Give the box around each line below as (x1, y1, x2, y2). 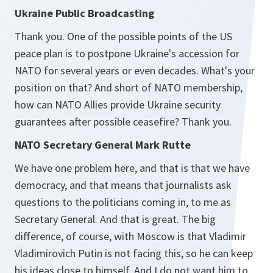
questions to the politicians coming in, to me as (15, 195, 231, 209)
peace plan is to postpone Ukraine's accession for (15, 46, 239, 60)
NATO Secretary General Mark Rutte (15, 138, 193, 152)
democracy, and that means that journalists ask (15, 178, 232, 192)
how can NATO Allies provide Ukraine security (15, 97, 221, 112)
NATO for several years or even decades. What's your (15, 63, 255, 77)
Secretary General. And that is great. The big (15, 212, 216, 226)
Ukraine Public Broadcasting (15, 6, 157, 20)
